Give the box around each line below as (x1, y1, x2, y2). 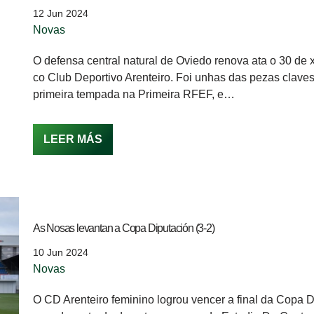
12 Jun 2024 (32, 7, 88, 19)
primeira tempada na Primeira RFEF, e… (32, 88, 238, 100)
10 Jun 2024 (32, 247, 88, 258)
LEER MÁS (43, 132, 102, 145)
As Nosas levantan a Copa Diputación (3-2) (32, 222, 214, 234)
